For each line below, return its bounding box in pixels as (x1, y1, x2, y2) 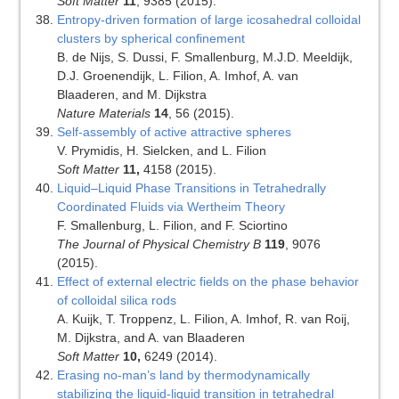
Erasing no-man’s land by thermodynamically (56, 368, 310, 383)
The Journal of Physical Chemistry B (56, 237, 261, 252)
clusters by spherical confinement (56, 31, 245, 46)
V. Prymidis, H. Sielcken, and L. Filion (56, 143, 266, 159)
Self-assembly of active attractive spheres (56, 125, 291, 140)
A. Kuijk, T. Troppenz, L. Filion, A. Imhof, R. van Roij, (56, 312, 350, 327)
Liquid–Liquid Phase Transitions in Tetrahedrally (56, 181, 326, 196)
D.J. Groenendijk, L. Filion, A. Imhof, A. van (56, 69, 298, 84)
